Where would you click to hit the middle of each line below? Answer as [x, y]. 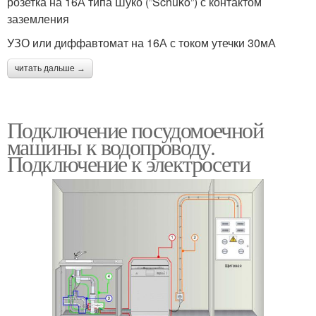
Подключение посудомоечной [135, 129]
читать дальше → [50, 68]
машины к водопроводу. [111, 146]
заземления [38, 18]
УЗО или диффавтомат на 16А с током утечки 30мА [141, 42]
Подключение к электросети [128, 163]
